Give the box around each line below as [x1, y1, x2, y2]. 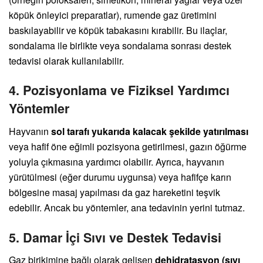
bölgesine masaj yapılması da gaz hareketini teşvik [9, 185, 220, 199]
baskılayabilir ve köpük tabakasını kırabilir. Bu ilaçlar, [9, 23, 227, 37]
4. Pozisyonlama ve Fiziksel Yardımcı [9, 81, 230, 100]
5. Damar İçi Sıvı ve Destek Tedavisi [9, 228, 221, 247]
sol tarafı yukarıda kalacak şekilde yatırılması [51, 124, 248, 138]
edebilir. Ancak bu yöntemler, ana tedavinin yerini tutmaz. [9, 200, 245, 214]
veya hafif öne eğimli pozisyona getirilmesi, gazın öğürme [9, 139, 247, 153]
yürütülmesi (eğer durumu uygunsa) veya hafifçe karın [9, 170, 231, 184]
